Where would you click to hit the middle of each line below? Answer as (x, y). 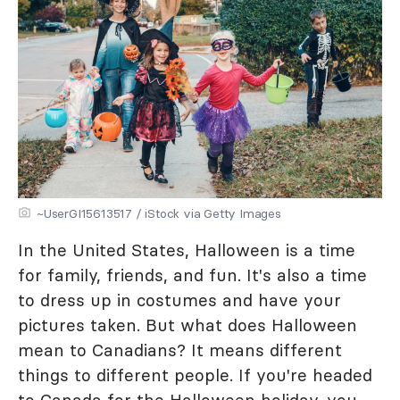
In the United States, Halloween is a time (187, 250)
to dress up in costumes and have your (179, 300)
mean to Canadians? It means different (180, 350)
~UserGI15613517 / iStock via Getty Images (159, 213)
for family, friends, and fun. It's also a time (192, 275)
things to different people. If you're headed (195, 375)
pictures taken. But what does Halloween (187, 325)
